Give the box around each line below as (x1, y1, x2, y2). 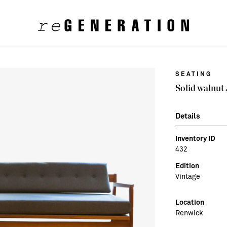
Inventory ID (175, 134, 215, 143)
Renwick (175, 208, 203, 217)
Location (175, 198, 204, 207)
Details (175, 111, 200, 121)
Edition (175, 161, 199, 170)
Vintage (175, 172, 200, 181)
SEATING (175, 70, 212, 78)
